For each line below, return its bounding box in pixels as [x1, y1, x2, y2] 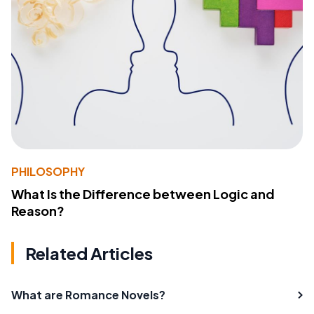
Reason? [11, 203, 64, 219]
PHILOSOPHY [11, 164, 85, 179]
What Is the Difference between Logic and [11, 186, 275, 203]
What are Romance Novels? [11, 287, 165, 303]
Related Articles [25, 243, 153, 264]
